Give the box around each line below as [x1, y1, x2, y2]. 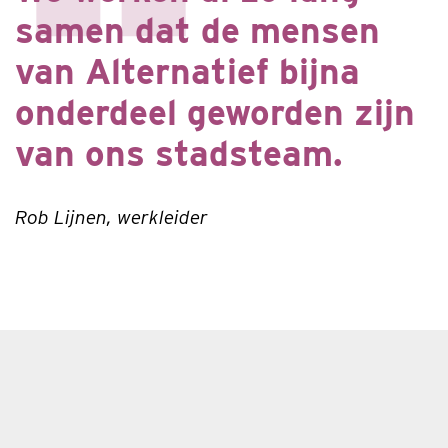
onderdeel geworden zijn [15, 90, 415, 133]
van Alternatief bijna [15, 49, 360, 92]
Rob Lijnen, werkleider [15, 205, 208, 229]
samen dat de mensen [15, 8, 380, 51]
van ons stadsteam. [15, 131, 343, 174]
